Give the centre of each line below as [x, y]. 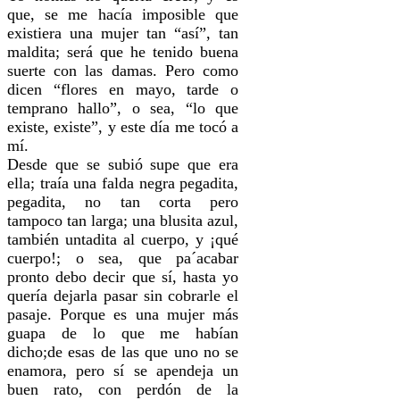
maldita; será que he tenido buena [123, 51]
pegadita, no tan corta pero [123, 201]
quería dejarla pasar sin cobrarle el [123, 295]
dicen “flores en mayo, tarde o [123, 89]
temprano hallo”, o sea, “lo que [123, 108]
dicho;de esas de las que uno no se [123, 351]
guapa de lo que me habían [123, 333]
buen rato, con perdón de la [123, 389]
